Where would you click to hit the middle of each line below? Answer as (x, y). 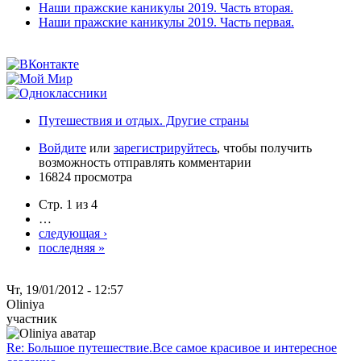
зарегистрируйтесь (165, 147)
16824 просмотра (85, 176)
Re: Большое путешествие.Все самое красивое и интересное (172, 347)
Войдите (62, 147)
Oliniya (25, 304)
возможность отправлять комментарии (145, 162)
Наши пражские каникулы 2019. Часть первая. (166, 22)
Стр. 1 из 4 (68, 204)
